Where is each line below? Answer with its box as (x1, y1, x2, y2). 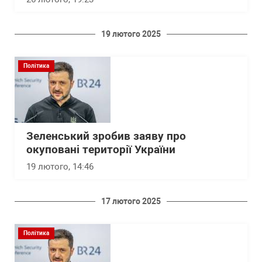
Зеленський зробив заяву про (26, 130, 186, 143)
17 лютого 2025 (101, 196, 161, 206)
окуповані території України (26, 143, 175, 157)
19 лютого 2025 (101, 29, 161, 39)
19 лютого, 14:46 (26, 161, 94, 173)
